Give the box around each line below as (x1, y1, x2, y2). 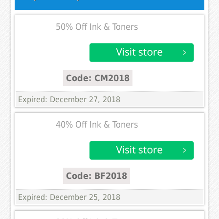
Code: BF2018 (66, 171, 128, 181)
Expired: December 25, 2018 (18, 193, 121, 202)
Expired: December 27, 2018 (18, 95, 121, 105)
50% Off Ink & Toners (56, 22, 138, 32)
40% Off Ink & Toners (56, 120, 138, 130)
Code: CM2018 (66, 73, 130, 84)
